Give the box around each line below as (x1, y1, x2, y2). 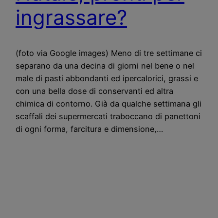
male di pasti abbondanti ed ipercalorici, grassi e (16, 73, 198, 83)
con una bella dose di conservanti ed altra (16, 86, 173, 96)
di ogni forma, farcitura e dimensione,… (16, 124, 163, 134)
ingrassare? (16, 5, 127, 30)
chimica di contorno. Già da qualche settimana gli (16, 98, 201, 109)
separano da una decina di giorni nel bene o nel (16, 60, 194, 71)
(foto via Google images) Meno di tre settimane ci (16, 48, 202, 58)
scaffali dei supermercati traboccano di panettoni (16, 111, 200, 121)
